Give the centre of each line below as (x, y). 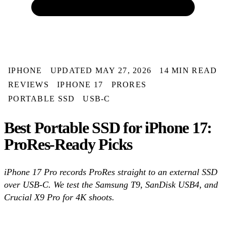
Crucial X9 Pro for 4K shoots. (59, 197)
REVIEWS (29, 84)
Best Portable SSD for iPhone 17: (108, 127)
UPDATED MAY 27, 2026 (101, 70)
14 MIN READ (188, 70)
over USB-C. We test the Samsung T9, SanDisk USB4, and (111, 185)
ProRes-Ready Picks (68, 144)
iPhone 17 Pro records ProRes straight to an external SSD (111, 172)
